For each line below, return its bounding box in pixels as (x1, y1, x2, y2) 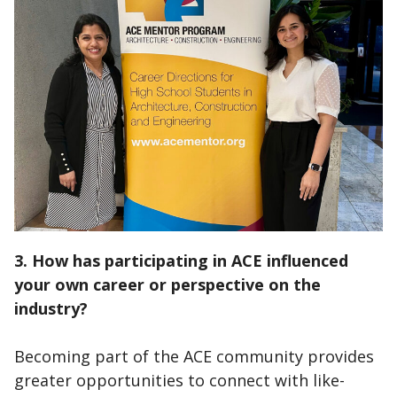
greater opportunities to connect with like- (14, 370, 345, 392)
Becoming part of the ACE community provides (14, 346, 374, 368)
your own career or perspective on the (14, 274, 321, 296)
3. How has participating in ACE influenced (14, 250, 348, 272)
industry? (14, 298, 88, 320)
